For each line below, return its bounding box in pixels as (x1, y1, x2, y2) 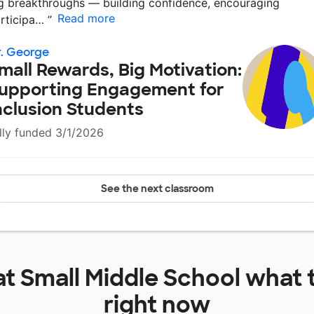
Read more (57, 11, 115, 26)
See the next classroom (100, 182, 214, 196)
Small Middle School (20, 264, 240, 294)
